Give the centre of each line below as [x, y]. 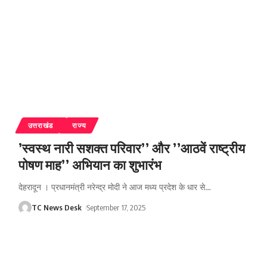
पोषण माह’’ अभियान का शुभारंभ [90, 165]
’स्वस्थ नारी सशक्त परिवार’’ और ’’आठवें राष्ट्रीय [131, 148]
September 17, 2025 [116, 208]
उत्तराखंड [41, 126]
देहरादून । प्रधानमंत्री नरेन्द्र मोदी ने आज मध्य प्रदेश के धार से [111, 187]
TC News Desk [56, 208]
